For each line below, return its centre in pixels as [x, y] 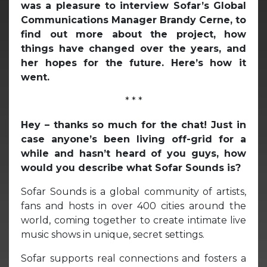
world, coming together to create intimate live [133, 220]
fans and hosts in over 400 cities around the [133, 206]
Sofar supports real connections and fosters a [133, 258]
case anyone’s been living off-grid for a [133, 139]
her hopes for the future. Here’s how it [133, 63]
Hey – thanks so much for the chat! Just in [133, 125]
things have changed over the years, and [133, 48]
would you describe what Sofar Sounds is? [132, 167]
